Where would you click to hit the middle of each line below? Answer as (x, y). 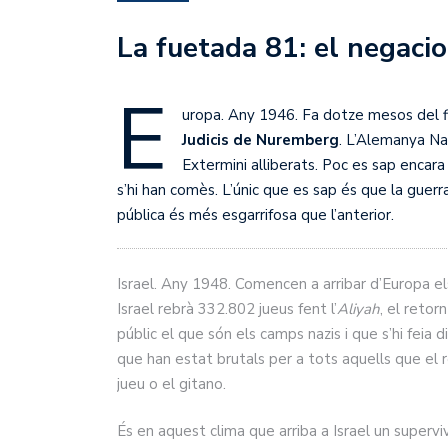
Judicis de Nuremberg (260, 140)
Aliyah (358, 308)
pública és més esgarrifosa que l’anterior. (257, 215)
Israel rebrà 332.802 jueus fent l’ (227, 308)
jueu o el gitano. (173, 383)
